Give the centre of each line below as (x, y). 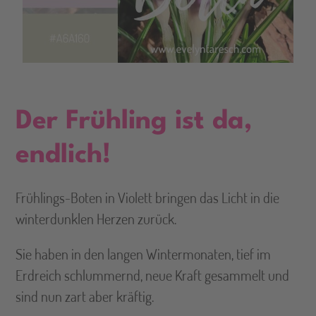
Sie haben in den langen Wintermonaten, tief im (144, 254)
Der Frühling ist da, (134, 122)
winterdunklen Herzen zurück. (96, 219)
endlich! (63, 156)
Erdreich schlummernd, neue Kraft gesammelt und (153, 275)
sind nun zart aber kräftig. (85, 297)
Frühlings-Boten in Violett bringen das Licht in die (148, 198)
